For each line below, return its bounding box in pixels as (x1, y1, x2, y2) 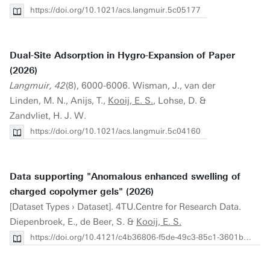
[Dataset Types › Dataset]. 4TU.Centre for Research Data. (10, 201, 241, 212)
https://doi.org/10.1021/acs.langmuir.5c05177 (30, 5, 201, 14)
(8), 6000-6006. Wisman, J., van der (66, 80, 215, 91)
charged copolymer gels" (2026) (10, 186, 154, 197)
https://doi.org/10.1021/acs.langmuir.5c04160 (30, 127, 201, 136)
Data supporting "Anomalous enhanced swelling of (10, 171, 240, 182)
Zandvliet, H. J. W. (10, 110, 86, 121)
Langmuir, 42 (10, 80, 66, 91)
